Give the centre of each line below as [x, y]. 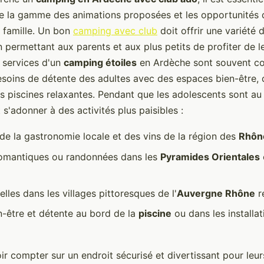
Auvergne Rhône [216, 193]
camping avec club [115, 31]
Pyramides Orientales [210, 156]
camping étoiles [100, 63]
